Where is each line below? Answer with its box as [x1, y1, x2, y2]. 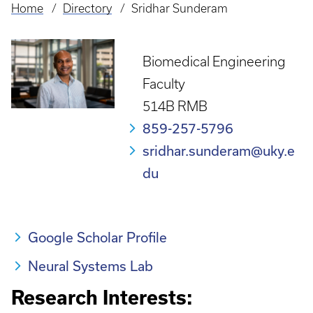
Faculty [143, 76, 185, 92]
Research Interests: [11, 287, 193, 308]
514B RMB [143, 99, 208, 114]
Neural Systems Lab [28, 259, 153, 274]
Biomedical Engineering [143, 54, 286, 69]
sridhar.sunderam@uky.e [143, 143, 295, 159]
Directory [62, 2, 112, 15]
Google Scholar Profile [28, 230, 167, 245]
